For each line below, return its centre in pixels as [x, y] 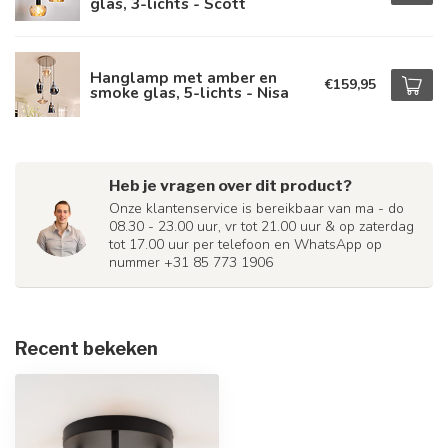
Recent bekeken [86, 348]
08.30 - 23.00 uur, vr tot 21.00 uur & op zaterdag [261, 226]
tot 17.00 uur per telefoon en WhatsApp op [245, 244]
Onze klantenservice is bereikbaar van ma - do [256, 208]
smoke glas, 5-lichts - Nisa [189, 92]
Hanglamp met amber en [183, 77]
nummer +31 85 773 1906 [191, 262]
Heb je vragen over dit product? [230, 185]
